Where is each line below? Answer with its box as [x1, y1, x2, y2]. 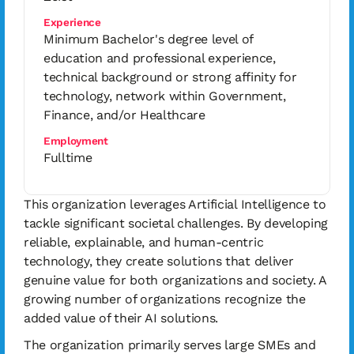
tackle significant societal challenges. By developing [24, 216, 329, 231]
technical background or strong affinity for [43, 70, 297, 85]
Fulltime [43, 150, 92, 165]
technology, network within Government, [43, 88, 286, 104]
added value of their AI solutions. [24, 311, 219, 326]
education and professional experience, [43, 51, 276, 66]
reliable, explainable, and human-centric [24, 235, 264, 250]
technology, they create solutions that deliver [24, 254, 294, 269]
